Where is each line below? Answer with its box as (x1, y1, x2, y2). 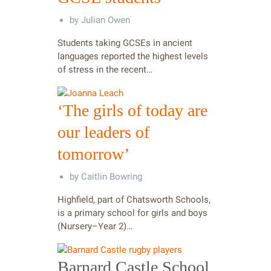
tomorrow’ (57, 144, 129, 163)
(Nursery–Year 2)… (57, 220, 132, 232)
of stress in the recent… (57, 64, 152, 75)
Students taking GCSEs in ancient (57, 37, 192, 48)
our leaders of (57, 122, 149, 142)
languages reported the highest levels (57, 50, 208, 62)
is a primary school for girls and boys (57, 207, 207, 218)
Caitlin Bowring (81, 171, 142, 182)
